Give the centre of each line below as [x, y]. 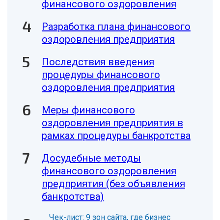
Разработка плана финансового [116, 27]
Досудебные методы [91, 158]
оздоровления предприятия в [112, 123]
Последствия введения [98, 62]
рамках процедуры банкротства [116, 136]
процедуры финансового [101, 75]
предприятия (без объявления [113, 184]
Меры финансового [88, 110]
